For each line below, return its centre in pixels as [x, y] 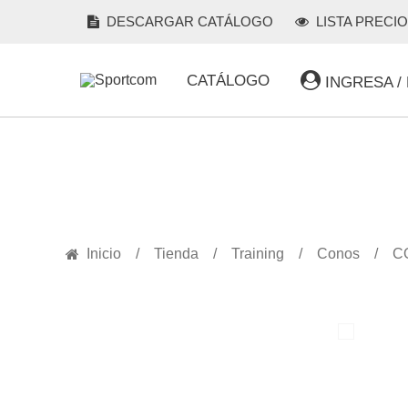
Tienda [176, 254]
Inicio [104, 254]
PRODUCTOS [210, 169]
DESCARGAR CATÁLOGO [188, 21]
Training [258, 254]
